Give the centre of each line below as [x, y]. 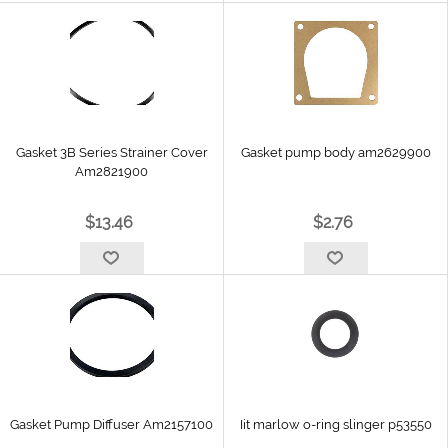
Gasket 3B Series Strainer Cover [111, 152]
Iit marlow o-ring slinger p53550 [335, 424]
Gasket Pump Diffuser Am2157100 [111, 424]
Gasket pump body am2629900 [335, 152]
